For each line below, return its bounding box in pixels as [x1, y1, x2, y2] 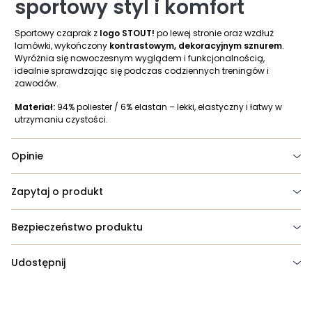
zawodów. [15, 77, 58, 89]
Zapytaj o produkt [11, 184, 103, 198]
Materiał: [15, 100, 55, 113]
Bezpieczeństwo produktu [11, 219, 143, 234]
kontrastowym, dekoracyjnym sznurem [109, 39, 282, 52]
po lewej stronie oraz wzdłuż [155, 26, 274, 39]
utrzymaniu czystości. [15, 113, 108, 125]
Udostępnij [11, 255, 65, 270]
